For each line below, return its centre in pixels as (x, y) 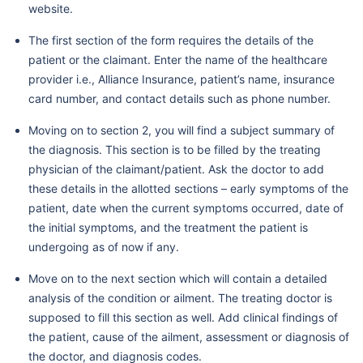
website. (51, 9)
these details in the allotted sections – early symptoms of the (188, 189)
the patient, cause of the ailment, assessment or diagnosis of (189, 337)
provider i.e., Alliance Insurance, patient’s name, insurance (181, 79)
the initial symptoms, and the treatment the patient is (168, 228)
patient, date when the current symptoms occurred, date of (186, 208)
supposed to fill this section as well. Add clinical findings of (183, 318)
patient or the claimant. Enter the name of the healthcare (178, 60)
